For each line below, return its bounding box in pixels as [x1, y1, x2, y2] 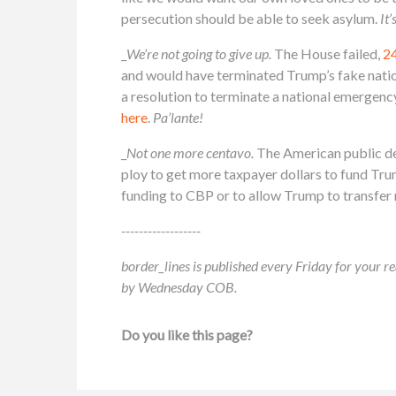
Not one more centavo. [126, 143, 254, 161]
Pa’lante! [153, 108, 203, 126]
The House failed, [274, 44, 380, 62]
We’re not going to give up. [126, 44, 274, 62]
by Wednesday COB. [121, 278, 237, 295]
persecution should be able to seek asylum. [121, 9, 377, 27]
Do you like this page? [121, 325, 253, 343]
